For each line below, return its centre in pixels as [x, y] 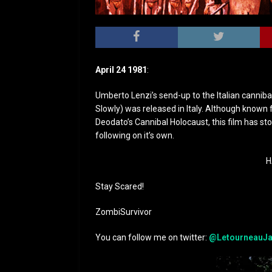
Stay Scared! [120, 187]
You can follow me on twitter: [152, 238]
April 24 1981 [121, 70]
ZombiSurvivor [124, 212]
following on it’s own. [135, 136]
